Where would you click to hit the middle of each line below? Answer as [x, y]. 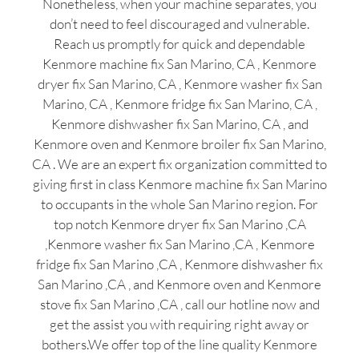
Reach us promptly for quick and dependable [179, 43]
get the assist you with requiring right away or [179, 324]
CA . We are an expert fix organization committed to [179, 163]
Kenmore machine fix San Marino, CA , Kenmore [179, 63]
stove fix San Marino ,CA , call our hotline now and [179, 304]
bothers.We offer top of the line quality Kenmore [179, 344]
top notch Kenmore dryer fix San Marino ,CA [179, 224]
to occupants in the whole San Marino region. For [179, 204]
